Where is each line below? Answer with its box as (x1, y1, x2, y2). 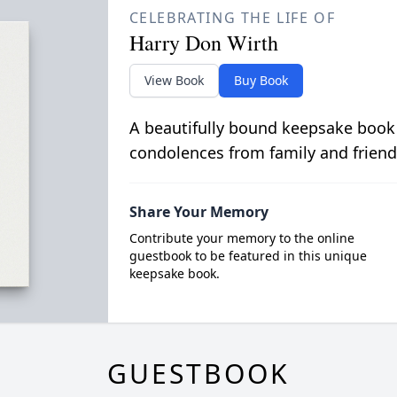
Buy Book (233, 72, 288, 89)
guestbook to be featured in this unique (128, 247, 367, 264)
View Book (144, 72, 204, 89)
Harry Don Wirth (128, 28, 278, 57)
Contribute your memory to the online (128, 230, 354, 246)
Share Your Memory (128, 202, 269, 222)
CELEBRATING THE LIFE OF (128, 8, 336, 27)
